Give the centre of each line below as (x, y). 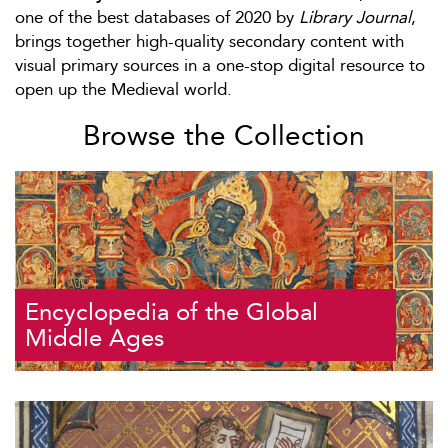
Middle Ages (94, 338)
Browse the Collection (224, 135)
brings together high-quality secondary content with (209, 40)
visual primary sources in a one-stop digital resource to (220, 64)
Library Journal (355, 16)
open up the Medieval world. (123, 88)
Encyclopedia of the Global (171, 312)
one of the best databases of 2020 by (157, 16)
